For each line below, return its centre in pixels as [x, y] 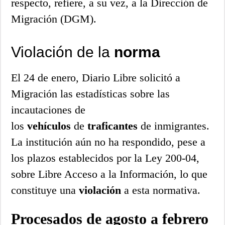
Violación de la [63, 52]
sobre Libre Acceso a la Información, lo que [109, 174]
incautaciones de [48, 109]
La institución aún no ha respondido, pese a [108, 142]
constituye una [45, 190]
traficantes [113, 126]
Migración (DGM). [54, 19]
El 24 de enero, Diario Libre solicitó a [96, 77]
